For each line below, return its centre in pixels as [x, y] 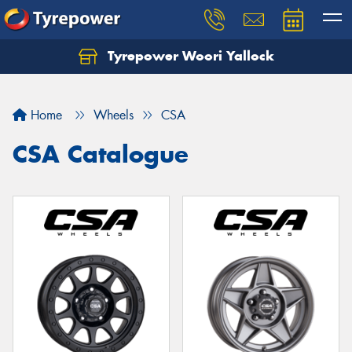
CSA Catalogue [101, 154]
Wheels [114, 115]
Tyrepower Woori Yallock [189, 56]
